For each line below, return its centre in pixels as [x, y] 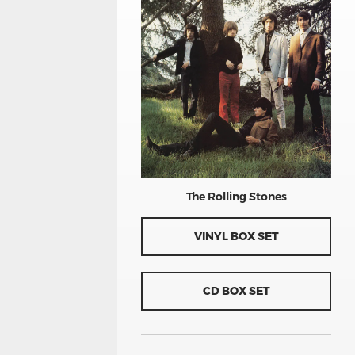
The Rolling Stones [236, 197]
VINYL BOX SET [236, 236]
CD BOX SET [236, 291]
